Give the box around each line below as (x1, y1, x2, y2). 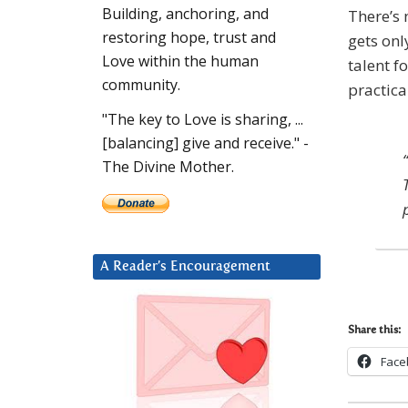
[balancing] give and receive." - (102, 133, 309, 154)
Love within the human (102, 51, 259, 72)
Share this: (348, 325, 401, 337)
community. (102, 75, 180, 96)
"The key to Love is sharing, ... (102, 109, 303, 130)
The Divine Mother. (102, 157, 234, 178)
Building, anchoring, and (102, 4, 269, 25)
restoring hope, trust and (102, 27, 276, 48)
